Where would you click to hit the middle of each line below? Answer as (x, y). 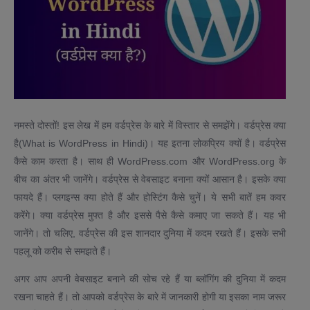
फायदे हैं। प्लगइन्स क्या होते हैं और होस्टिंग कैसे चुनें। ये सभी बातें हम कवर (150, 198)
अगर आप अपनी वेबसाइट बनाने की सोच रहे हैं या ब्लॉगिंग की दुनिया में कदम (150, 279)
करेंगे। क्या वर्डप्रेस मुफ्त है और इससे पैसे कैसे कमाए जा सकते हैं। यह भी (150, 216)
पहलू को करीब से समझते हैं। (63, 252)
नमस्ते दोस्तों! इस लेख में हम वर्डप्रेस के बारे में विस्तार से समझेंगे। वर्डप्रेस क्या (150, 126)
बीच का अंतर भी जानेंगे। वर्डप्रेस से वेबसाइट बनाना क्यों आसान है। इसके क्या (150, 180)
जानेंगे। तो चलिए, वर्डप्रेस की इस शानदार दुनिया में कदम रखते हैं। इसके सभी (150, 234)
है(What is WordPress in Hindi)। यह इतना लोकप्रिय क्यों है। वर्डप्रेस (150, 144)
